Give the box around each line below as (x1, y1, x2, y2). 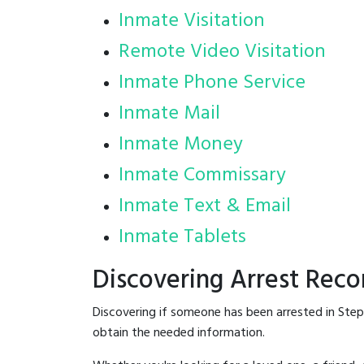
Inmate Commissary (119, 160, 286, 192)
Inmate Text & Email (119, 191, 291, 223)
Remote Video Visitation (119, 37, 326, 68)
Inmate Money (119, 129, 243, 161)
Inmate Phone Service (119, 67, 305, 99)
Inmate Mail (119, 98, 220, 130)
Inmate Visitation (119, 6, 265, 37)
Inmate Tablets (119, 222, 246, 253)
